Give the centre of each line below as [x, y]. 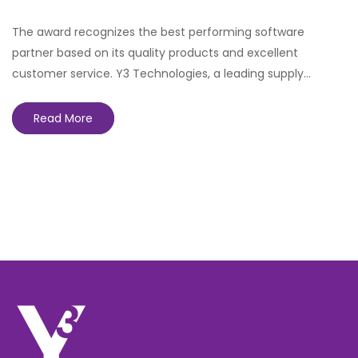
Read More [63, 119]
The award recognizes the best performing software [158, 32]
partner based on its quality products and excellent [155, 53]
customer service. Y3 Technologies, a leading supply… [161, 74]
